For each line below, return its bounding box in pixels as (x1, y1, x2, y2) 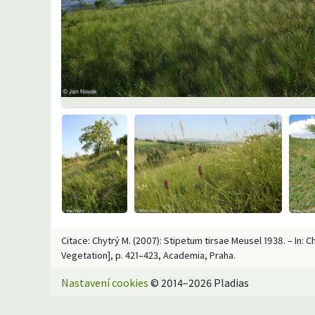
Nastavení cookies (61, 276, 148, 290)
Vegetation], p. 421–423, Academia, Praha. (61, 249, 236, 262)
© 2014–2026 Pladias (148, 276, 249, 290)
